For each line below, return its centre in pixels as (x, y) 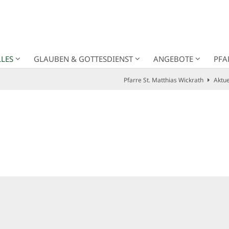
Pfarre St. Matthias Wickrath (164, 80)
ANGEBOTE (173, 59)
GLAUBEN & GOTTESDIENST (83, 59)
